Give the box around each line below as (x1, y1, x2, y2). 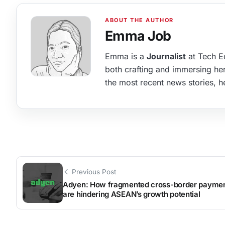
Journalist (147, 51, 186, 61)
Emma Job (105, 27, 171, 44)
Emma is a (105, 51, 147, 61)
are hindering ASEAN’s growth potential (63, 189, 200, 199)
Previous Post (72, 167, 116, 176)
